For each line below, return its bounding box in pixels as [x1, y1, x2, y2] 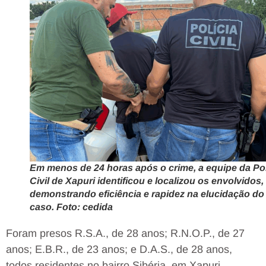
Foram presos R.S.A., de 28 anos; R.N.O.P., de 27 [6, 227, 245, 240]
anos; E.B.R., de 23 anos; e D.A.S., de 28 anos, [6, 243, 232, 256]
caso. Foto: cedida [30, 202, 113, 213]
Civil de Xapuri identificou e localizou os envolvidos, [30, 176, 264, 186]
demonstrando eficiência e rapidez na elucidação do [30, 189, 264, 199]
